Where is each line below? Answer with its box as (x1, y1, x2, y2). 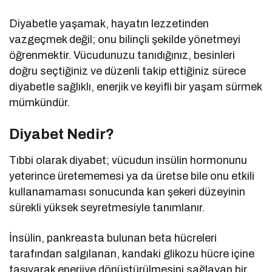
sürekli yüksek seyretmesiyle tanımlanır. (9, 202, 205, 214)
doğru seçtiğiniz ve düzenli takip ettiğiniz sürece (9, 65, 246, 78)
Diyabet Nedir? (9, 126, 114, 143)
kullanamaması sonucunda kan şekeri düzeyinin (9, 186, 246, 199)
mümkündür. (9, 97, 70, 109)
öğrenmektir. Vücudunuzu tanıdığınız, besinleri (9, 49, 236, 62)
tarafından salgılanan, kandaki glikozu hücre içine (9, 248, 255, 260)
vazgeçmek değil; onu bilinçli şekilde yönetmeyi (9, 33, 241, 46)
